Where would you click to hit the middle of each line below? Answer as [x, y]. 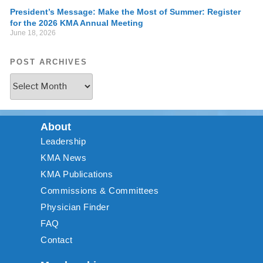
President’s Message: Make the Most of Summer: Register [125, 12]
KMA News [63, 157]
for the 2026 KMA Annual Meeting [77, 23]
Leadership [63, 141]
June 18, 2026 [33, 33]
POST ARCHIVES [49, 62]
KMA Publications [77, 174]
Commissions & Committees [100, 190]
